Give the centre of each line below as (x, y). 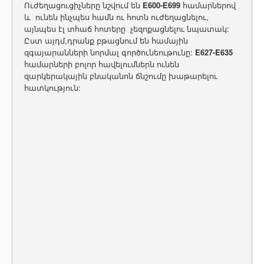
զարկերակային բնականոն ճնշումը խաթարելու (121, 76)
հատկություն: (52, 88)
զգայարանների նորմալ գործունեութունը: (110, 52)
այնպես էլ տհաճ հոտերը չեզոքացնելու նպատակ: (127, 29)
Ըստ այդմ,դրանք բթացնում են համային (106, 40)
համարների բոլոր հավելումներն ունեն (102, 64)
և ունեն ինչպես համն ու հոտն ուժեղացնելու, (116, 17)
